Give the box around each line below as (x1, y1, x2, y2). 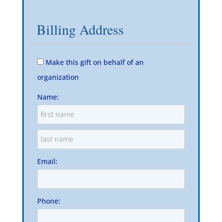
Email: (37, 156, 57, 166)
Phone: (37, 196, 60, 206)
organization (37, 72, 79, 82)
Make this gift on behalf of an (45, 57, 144, 67)
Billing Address (36, 19, 124, 39)
